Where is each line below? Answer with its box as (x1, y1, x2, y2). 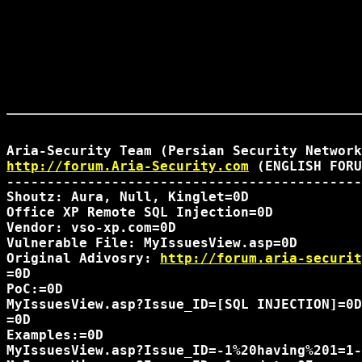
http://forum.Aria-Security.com (6, 158, 249, 174)
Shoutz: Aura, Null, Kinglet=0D (6, 189, 249, 204)
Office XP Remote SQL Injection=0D (6, 204, 273, 220)
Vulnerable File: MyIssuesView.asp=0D (6, 235, 297, 250)
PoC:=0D (6, 281, 63, 297)
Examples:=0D (6, 327, 103, 343)
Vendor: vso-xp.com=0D (6, 220, 176, 235)
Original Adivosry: (6, 250, 160, 266)
